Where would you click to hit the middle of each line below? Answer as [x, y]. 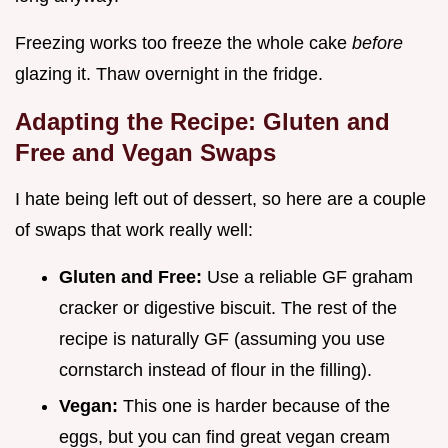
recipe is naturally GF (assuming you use [222, 338]
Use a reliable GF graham [310, 276]
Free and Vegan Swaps [145, 152]
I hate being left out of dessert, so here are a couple [220, 198]
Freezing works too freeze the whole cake [183, 42]
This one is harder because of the [256, 406]
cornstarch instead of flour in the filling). [215, 369]
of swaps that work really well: [134, 229]
